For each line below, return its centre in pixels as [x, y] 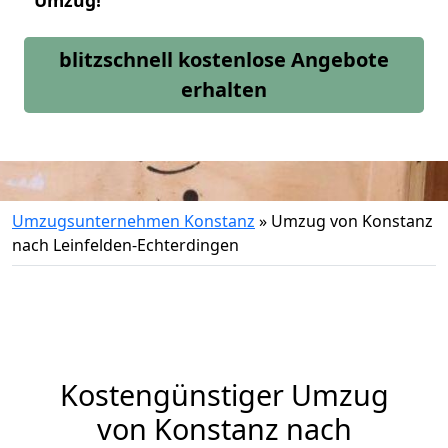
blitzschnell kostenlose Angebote [224, 59]
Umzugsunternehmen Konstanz [133, 221]
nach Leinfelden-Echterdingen [125, 245]
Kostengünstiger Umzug [224, 394]
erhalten [224, 89]
